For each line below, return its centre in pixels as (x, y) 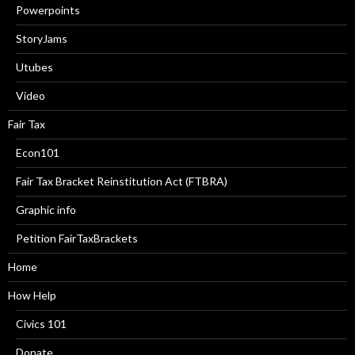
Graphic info (46, 209)
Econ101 (38, 152)
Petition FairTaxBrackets (77, 238)
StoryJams (42, 38)
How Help (32, 295)
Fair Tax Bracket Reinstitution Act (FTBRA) (122, 181)
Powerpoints (48, 10)
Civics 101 (41, 323)
